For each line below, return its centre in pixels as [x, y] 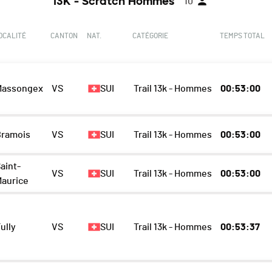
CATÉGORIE [151, 36]
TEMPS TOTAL [242, 36]
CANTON [64, 36]
